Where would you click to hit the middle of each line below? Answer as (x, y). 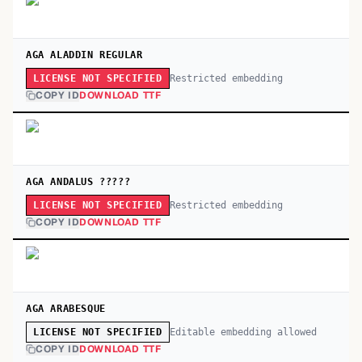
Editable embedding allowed (243, 332)
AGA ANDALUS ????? (78, 182)
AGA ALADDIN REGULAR (84, 55)
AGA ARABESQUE (66, 309)
